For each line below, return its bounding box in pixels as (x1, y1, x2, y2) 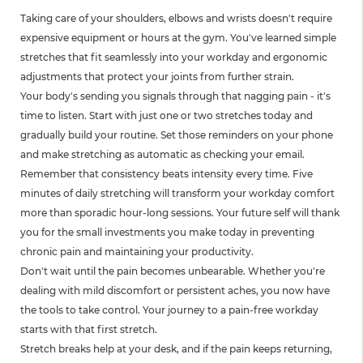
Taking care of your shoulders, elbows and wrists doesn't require (20, 11, 332, 24)
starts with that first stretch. (20, 322, 157, 335)
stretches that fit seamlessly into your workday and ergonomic (20, 50, 327, 63)
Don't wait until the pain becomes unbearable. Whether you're (20, 264, 325, 277)
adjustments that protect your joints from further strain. (20, 70, 294, 83)
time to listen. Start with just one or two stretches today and (20, 109, 313, 122)
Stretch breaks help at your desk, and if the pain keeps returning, (20, 342, 332, 355)
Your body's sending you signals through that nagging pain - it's (20, 89, 331, 102)
